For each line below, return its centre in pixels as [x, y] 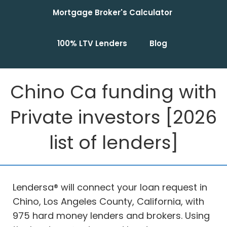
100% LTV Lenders [92, 44]
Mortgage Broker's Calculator [112, 13]
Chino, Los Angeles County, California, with [108, 202]
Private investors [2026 [113, 118]
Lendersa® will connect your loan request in [110, 187]
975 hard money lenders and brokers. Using [111, 216]
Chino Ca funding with [113, 92]
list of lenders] [113, 143]
